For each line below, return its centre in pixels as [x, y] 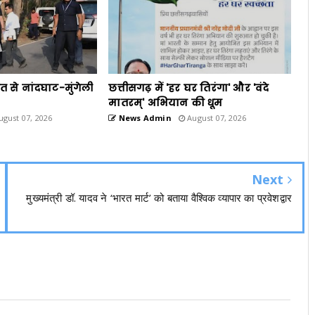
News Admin [144, 118]
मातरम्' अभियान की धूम [166, 103]
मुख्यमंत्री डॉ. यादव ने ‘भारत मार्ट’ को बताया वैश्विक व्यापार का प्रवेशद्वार [159, 198]
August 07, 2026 [216, 118]
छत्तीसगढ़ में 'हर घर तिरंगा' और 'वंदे [189, 88]
